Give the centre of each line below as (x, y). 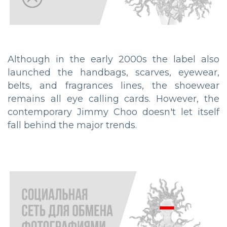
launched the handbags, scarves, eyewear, (113, 72)
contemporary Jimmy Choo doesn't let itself (113, 112)
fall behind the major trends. (72, 125)
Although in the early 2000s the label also (113, 59)
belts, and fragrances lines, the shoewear (113, 85)
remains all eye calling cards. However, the (113, 99)
